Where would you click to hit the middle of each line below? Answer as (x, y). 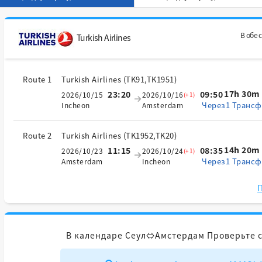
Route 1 (37, 79)
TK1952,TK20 (150, 135)
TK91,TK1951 (150, 79)
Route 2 (37, 135)
